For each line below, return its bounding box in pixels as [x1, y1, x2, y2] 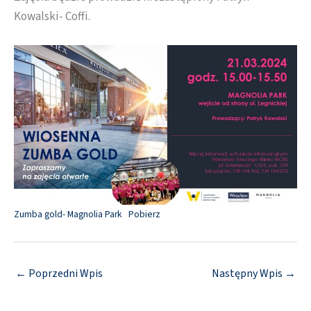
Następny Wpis [212, 265, 285, 281]
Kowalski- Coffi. [14, 8, 90, 26]
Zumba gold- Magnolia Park [14, 207, 121, 221]
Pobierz [128, 207, 161, 221]
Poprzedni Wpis [26, 265, 103, 281]
